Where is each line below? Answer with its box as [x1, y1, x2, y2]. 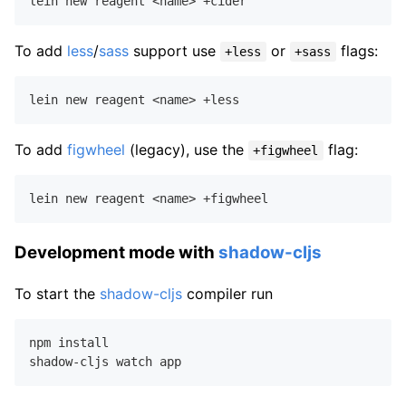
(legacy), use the [125, 140, 248, 159]
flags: [335, 42, 378, 61]
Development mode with [14, 241, 218, 263]
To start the [14, 284, 100, 303]
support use [129, 42, 220, 61]
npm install [29, 334, 109, 350]
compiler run [182, 284, 273, 303]
